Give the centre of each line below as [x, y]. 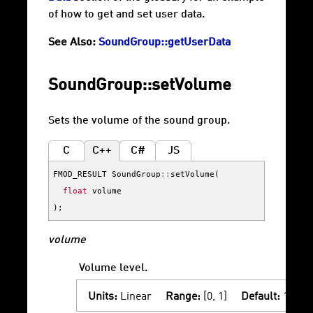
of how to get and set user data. [126, 15]
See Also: [72, 43]
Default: [261, 297]
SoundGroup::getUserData [165, 43]
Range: [183, 297]
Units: [103, 297]
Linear [134, 297]
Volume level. [113, 269]
